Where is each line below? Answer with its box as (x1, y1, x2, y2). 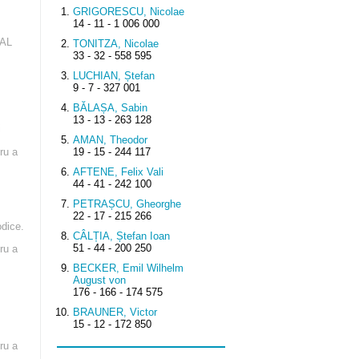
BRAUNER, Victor (73, 306, 157, 319)
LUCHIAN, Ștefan (73, 70, 155, 83)
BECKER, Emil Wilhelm (73, 262, 184, 275)
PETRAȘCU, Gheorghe (73, 198, 181, 211)
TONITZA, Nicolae (73, 38, 159, 50)
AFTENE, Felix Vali (73, 166, 163, 179)
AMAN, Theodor (73, 134, 147, 147)
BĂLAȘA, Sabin (73, 102, 147, 115)
